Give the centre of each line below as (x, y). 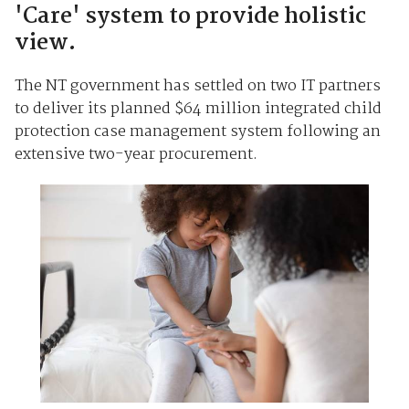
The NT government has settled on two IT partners (197, 86)
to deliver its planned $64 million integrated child (198, 109)
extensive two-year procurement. (136, 154)
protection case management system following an (197, 131)
